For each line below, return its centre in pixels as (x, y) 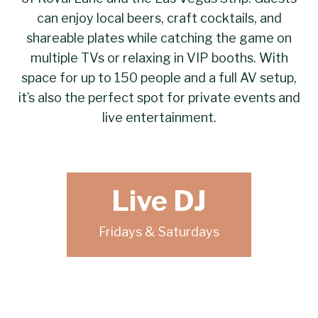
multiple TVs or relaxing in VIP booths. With (159, 58)
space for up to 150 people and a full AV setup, (159, 78)
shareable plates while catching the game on (159, 38)
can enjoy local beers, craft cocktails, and (159, 18)
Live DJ (159, 201)
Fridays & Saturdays (159, 232)
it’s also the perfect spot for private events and (159, 98)
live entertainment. (159, 118)
